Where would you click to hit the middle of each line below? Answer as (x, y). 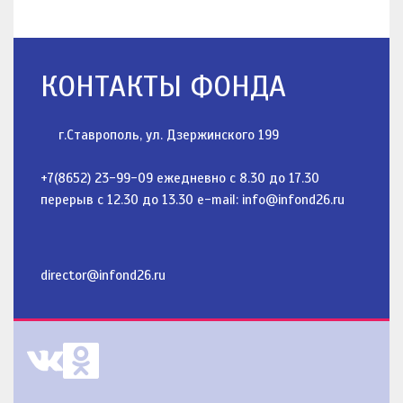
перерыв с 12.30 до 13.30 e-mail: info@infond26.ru (193, 200)
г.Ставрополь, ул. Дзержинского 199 (169, 135)
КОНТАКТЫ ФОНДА (163, 87)
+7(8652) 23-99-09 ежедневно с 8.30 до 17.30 (180, 179)
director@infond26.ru (103, 276)
